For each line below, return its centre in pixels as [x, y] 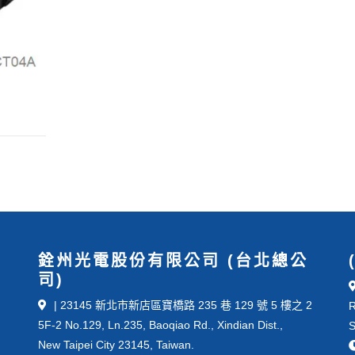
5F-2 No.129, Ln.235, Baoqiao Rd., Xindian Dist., [160, 324]
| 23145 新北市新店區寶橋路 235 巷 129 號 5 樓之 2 [181, 305]
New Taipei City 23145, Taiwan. [116, 344]
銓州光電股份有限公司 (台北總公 [173, 260]
